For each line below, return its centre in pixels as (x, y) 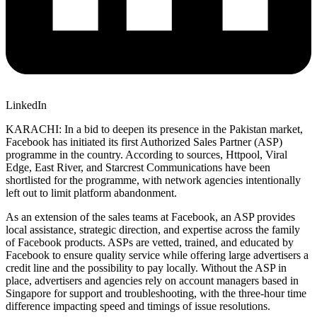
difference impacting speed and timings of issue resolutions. (138, 306)
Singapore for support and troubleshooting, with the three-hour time (156, 293)
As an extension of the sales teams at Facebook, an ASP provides (150, 217)
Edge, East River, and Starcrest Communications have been (138, 167)
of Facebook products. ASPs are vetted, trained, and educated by (150, 242)
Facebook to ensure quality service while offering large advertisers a (157, 255)
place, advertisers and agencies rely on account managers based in (152, 280)
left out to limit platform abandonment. (91, 192)
